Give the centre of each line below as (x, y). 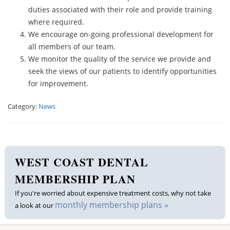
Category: (23, 106)
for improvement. (58, 83)
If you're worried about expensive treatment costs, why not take (113, 193)
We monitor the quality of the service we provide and (120, 59)
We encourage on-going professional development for (121, 34)
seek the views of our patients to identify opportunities (122, 71)
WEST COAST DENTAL (81, 162)
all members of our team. (72, 46)
